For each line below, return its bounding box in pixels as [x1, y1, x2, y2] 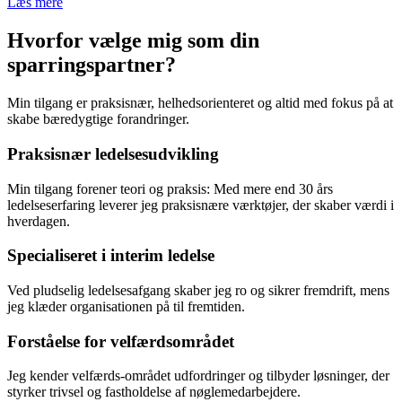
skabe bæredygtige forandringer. [7, 111, 189, 127]
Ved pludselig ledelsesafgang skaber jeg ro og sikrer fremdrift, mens [7, 283, 389, 298]
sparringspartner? [7, 53, 176, 77]
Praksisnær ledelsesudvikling [7, 144, 219, 163]
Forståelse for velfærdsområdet [7, 331, 234, 351]
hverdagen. [7, 213, 70, 229]
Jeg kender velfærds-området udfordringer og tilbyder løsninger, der [7, 368, 389, 384]
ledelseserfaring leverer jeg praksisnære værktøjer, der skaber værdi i [7, 197, 394, 213]
